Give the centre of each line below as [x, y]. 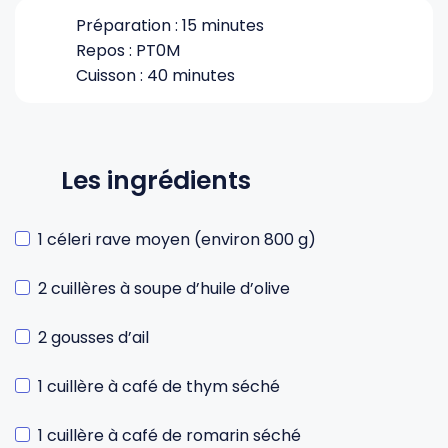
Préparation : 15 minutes [170, 25]
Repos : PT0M [128, 50]
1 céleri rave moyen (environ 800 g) [177, 239]
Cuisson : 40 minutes [156, 75]
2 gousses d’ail [93, 337]
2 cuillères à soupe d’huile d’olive [164, 288]
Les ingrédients [156, 180]
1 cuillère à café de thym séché [159, 386]
